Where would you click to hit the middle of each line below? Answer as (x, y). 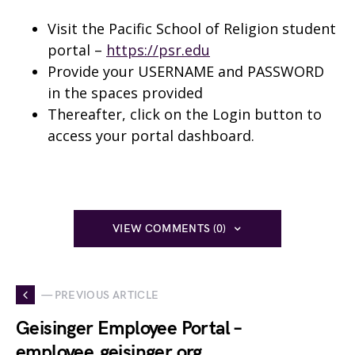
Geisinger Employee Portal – (129, 328)
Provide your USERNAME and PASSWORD (186, 71)
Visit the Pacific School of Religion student (192, 29)
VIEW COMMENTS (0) (169, 229)
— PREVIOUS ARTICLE (100, 295)
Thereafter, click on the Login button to (185, 114)
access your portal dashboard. (151, 136)
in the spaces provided (125, 93)
